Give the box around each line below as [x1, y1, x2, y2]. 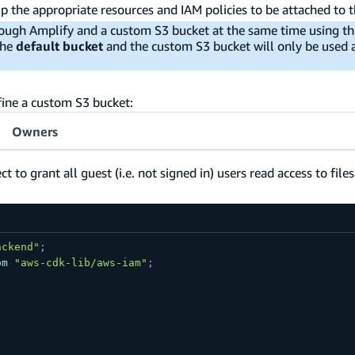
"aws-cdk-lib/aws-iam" [13, 257, 147, 269]
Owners [12, 124, 58, 140]
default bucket [16, 38, 104, 55]
